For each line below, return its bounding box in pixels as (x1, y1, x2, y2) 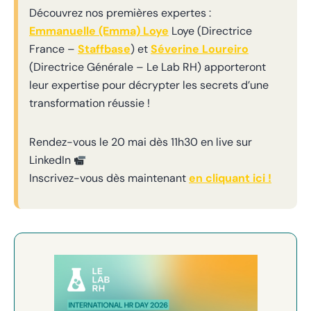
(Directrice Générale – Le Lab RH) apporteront (29, 60, 266, 74)
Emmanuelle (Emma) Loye (29, 24, 169, 38)
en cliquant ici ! (189, 171, 271, 185)
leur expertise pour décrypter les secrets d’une (29, 78, 269, 92)
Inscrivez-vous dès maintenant (29, 171, 189, 185)
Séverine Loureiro (151, 42, 249, 56)
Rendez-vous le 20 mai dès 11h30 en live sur (29, 135, 252, 149)
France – (29, 42, 78, 56)
